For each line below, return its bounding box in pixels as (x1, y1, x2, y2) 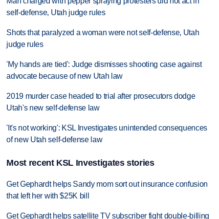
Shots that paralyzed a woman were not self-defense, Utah (6, 28, 199, 37)
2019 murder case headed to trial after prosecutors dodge (6, 92, 196, 100)
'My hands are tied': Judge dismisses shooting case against (6, 60, 202, 69)
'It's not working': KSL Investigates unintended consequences (6, 123, 208, 132)
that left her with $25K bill (6, 192, 89, 200)
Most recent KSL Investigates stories (6, 158, 154, 168)
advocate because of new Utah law (6, 72, 123, 81)
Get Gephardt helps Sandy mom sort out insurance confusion (6, 180, 208, 189)
